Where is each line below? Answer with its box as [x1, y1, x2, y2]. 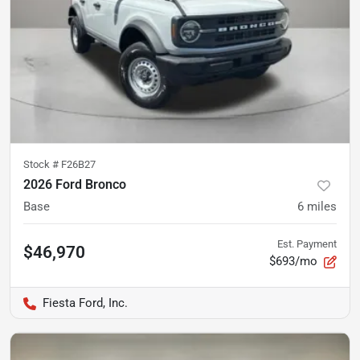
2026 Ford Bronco [23, 177, 126, 193]
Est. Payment [277, 238, 337, 251]
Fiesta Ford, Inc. [43, 296, 128, 311]
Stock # [23, 158, 61, 171]
